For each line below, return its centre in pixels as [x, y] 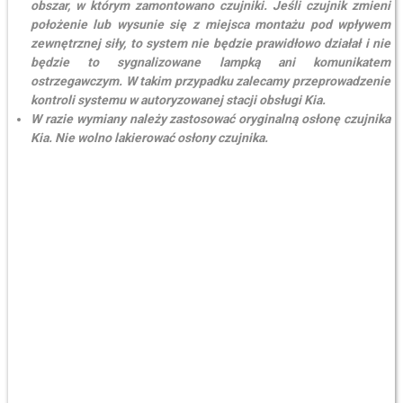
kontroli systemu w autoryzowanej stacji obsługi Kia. [178, 100]
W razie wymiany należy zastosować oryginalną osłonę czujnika [210, 119]
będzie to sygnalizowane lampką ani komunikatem [210, 62]
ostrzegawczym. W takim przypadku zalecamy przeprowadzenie [210, 81]
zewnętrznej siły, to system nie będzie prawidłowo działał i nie [210, 43]
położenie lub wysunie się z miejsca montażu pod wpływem [210, 24]
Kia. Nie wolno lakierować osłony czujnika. [149, 138]
